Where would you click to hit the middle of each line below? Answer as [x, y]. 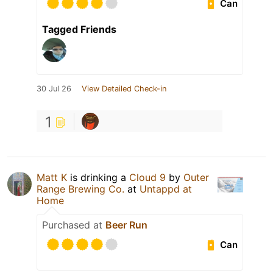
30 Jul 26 [54, 89]
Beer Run [126, 225]
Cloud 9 [147, 178]
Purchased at [74, 225]
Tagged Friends [79, 30]
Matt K [52, 178]
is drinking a [98, 178]
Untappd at [166, 189]
